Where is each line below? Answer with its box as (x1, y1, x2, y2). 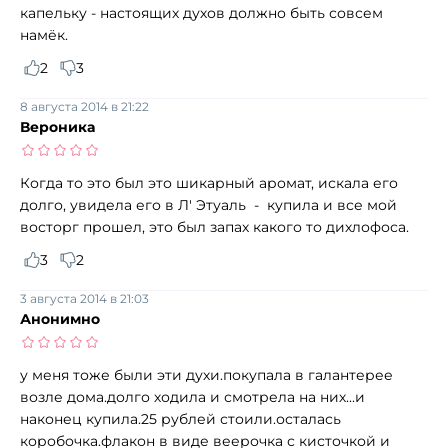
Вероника (20, 117, 95, 136)
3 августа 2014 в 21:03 (20, 290, 149, 306)
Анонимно (20, 309, 100, 328)
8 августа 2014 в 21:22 (20, 98, 149, 114)
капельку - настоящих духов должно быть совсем (20, 3, 383, 22)
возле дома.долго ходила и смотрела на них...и (20, 387, 365, 406)
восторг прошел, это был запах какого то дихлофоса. (20, 217, 409, 236)
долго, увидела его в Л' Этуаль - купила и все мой (20, 195, 397, 214)
